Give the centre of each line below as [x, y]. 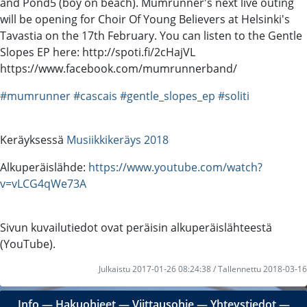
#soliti [234, 96]
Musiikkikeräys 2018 [118, 139]
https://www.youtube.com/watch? [175, 167]
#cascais [95, 96]
